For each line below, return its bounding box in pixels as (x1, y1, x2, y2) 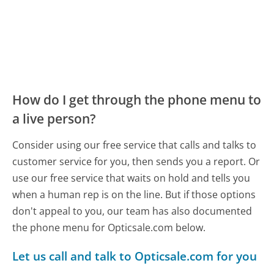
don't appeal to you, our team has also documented (12, 204, 253, 218)
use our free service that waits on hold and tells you (12, 171, 251, 185)
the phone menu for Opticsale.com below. (12, 221, 206, 235)
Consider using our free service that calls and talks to (12, 138, 257, 152)
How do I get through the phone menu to (12, 91, 262, 109)
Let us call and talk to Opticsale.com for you (12, 248, 257, 265)
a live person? (12, 110, 97, 128)
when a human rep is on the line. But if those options (12, 188, 256, 202)
